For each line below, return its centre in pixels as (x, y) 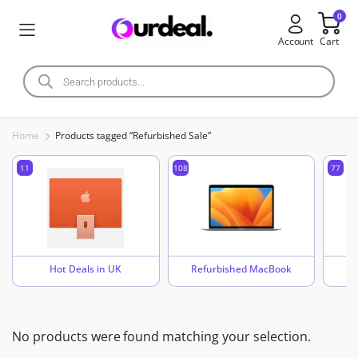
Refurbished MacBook (241, 269)
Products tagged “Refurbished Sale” (133, 135)
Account (296, 41)
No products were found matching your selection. (161, 336)
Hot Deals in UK (86, 269)
